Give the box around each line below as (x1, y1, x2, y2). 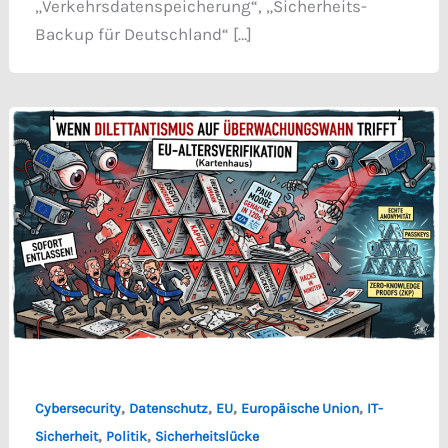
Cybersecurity (34, 399, 121, 417)
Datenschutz (128, 399, 208, 417)
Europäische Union (240, 399, 359, 417)
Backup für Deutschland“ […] (34, 23, 252, 44)
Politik (105, 427, 147, 445)
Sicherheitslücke (154, 427, 259, 445)
